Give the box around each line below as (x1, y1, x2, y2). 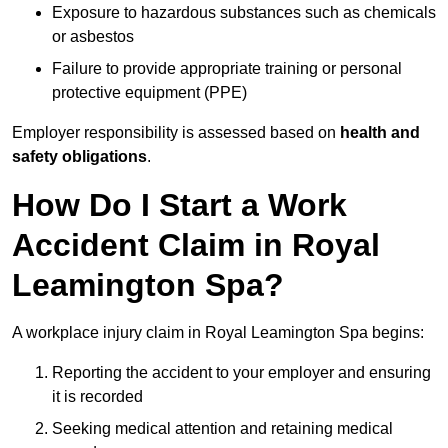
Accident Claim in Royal (12, 227, 380, 264)
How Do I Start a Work (12, 187, 347, 224)
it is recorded (52, 388, 143, 406)
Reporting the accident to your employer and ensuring (52, 364, 431, 382)
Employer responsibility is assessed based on (12, 124, 340, 142)
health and (340, 124, 420, 142)
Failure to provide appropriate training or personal (52, 60, 402, 78)
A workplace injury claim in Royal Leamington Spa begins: (12, 324, 424, 342)
